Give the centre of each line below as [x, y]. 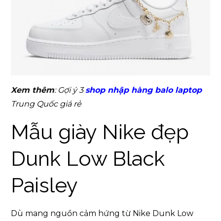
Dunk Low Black [88, 158]
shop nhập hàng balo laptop [144, 90]
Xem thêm [33, 90]
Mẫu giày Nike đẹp [100, 132]
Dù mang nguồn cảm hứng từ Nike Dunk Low [102, 213]
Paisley [45, 185]
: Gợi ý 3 [70, 90]
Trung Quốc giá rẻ [46, 104]
